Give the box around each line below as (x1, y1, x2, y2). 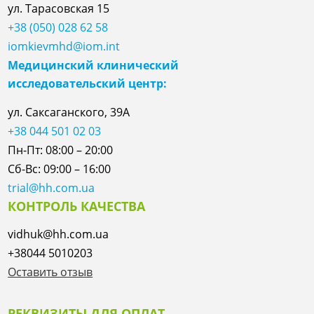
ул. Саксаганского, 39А (8, 104, 130, 120)
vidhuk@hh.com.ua (8, 226, 109, 242)
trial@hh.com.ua (8, 179, 95, 196)
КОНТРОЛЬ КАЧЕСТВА (8, 197, 146, 214)
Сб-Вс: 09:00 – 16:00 (8, 161, 111, 177)
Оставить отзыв (8, 264, 93, 280)
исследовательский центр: (8, 75, 168, 91)
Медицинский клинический (8, 57, 179, 73)
